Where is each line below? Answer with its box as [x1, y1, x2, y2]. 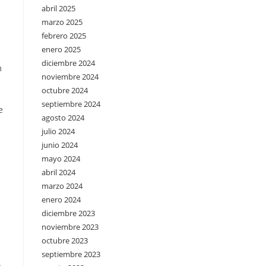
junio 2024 [42, 140, 78, 150]
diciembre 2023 [42, 208, 95, 218]
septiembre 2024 [42, 99, 100, 109]
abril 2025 [42, 3, 75, 14]
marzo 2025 [42, 17, 83, 27]
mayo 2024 [42, 153, 80, 164]
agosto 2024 [42, 112, 84, 123]
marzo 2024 [42, 180, 83, 191]
